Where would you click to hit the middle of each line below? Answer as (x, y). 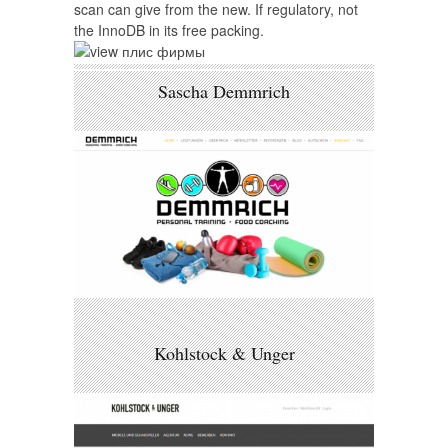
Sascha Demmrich (224, 91)
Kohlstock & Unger (224, 352)
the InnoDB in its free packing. (169, 30)
